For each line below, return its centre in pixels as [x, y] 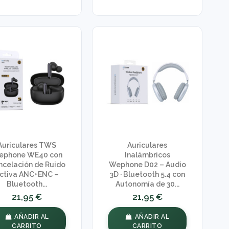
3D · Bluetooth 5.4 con [147, 175]
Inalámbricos [147, 155]
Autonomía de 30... [147, 184]
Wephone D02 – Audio [147, 165]
